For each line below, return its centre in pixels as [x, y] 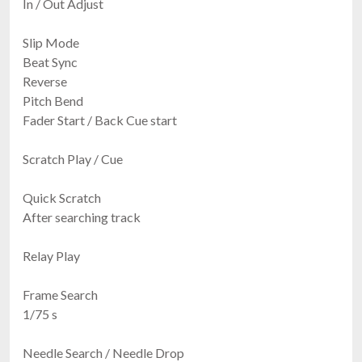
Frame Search [60, 294]
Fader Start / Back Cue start [100, 120]
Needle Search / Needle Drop [103, 352]
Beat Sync [50, 61]
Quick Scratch [62, 197]
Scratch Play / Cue [73, 158]
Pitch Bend [53, 100]
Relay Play [51, 255]
